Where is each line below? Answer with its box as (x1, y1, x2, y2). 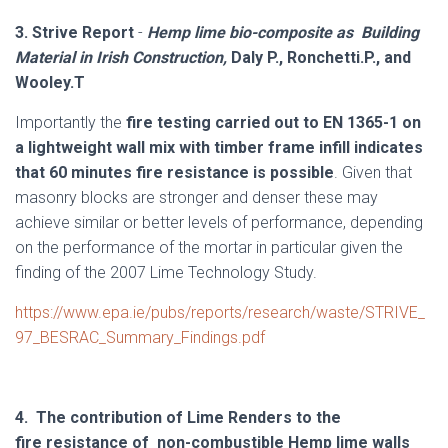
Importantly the (15, 113, 126, 132)
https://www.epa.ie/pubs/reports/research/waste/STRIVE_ (15, 303, 425, 322)
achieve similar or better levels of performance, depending (15, 213, 423, 232)
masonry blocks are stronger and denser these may (15, 188, 378, 207)
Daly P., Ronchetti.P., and (231, 48, 411, 67)
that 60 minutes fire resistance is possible (15, 163, 334, 182)
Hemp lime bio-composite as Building (147, 23, 419, 42)
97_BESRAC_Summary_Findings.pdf (15, 328, 265, 347)
